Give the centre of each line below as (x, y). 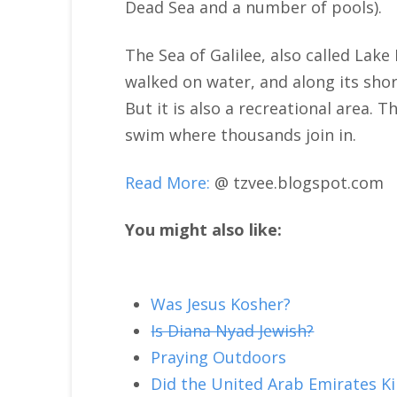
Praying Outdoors (219, 357)
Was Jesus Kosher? (221, 304)
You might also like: (203, 230)
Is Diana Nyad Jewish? (233, 330)
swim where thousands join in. (240, 134)
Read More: (167, 182)
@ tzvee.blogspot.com (299, 182)
